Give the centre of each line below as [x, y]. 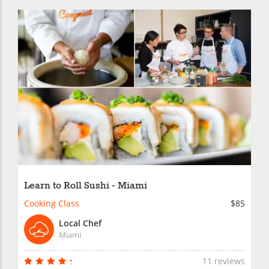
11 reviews [224, 261]
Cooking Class [52, 203]
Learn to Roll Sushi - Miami [86, 186]
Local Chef [80, 223]
